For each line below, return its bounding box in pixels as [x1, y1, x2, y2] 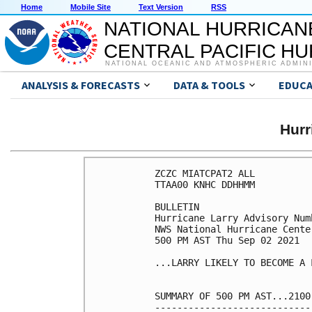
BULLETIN [155, 201, 199, 212]
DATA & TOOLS [173, 78, 245, 93]
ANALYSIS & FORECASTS [22, 78, 140, 93]
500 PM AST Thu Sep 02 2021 [155, 234, 299, 246]
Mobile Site [70, 3, 111, 12]
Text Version [139, 3, 183, 12]
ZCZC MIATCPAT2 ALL [155, 167, 255, 179]
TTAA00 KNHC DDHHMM [155, 178, 255, 190]
